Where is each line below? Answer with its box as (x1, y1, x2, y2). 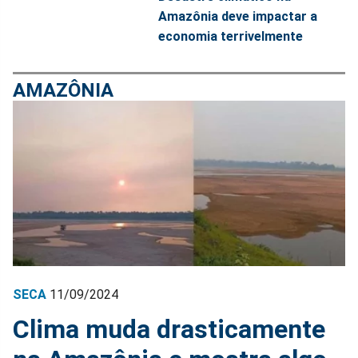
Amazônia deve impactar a (158, 8, 318, 24)
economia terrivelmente (158, 28, 304, 44)
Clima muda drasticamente (13, 313, 325, 344)
